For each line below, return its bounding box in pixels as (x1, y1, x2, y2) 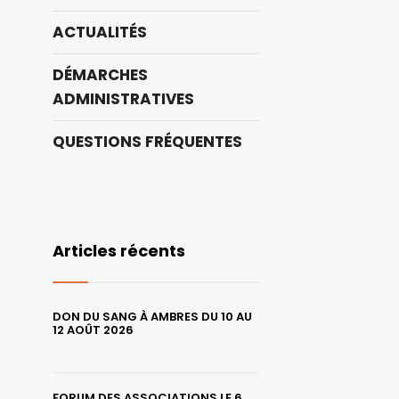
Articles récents (53, 240, 185, 263)
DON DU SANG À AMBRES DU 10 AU (53, 308, 252, 326)
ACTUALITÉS (53, 21, 147, 44)
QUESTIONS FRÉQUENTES (53, 131, 242, 153)
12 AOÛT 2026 (53, 322, 134, 339)
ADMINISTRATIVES (53, 88, 194, 110)
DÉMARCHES (53, 64, 148, 86)
